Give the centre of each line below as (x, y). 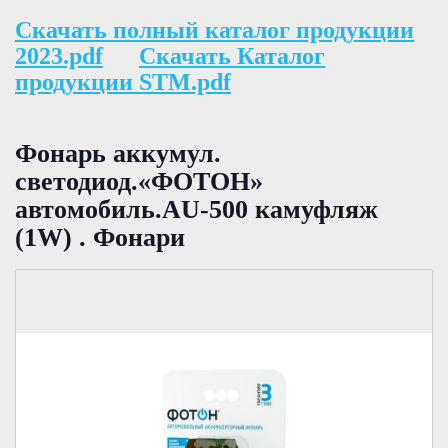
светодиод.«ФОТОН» (139, 182)
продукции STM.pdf (123, 81)
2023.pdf (59, 55)
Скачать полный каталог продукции (214, 29)
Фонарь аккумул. (118, 154)
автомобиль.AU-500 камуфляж (196, 210)
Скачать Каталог (232, 55)
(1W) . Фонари (100, 238)
